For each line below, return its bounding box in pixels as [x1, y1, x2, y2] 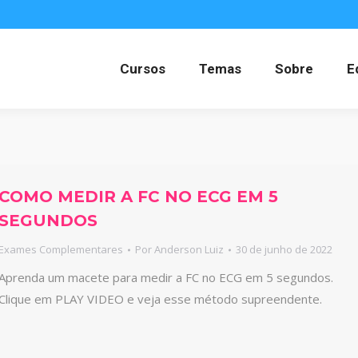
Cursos [120, 60, 165, 77]
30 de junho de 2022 [235, 242, 332, 257]
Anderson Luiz [153, 242, 224, 257]
